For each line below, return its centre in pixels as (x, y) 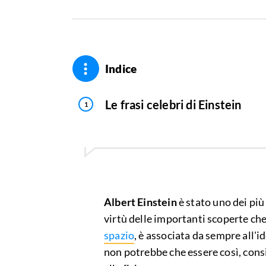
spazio (119, 235)
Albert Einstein (140, 202)
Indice (121, 69)
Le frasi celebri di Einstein (173, 104)
